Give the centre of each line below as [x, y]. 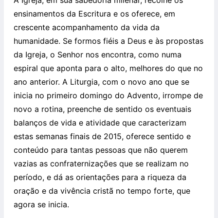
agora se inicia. [41, 205]
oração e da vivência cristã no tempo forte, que [102, 191]
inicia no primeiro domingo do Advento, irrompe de [108, 96]
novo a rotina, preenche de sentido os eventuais [102, 109]
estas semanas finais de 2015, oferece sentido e [102, 136]
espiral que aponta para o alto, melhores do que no [108, 68]
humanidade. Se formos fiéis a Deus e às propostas [109, 41]
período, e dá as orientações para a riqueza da [100, 177]
